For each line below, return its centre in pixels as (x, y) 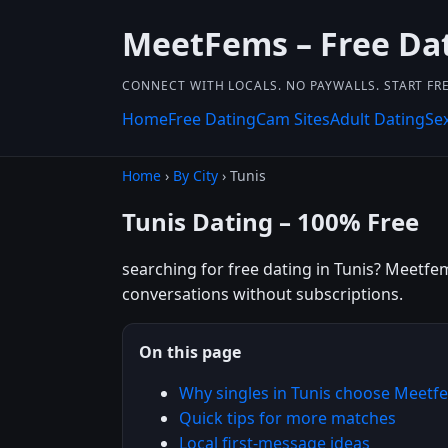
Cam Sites (293, 119)
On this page (190, 351)
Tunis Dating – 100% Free (270, 221)
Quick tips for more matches (287, 417)
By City (195, 175)
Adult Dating (377, 119)
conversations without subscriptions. (262, 293)
